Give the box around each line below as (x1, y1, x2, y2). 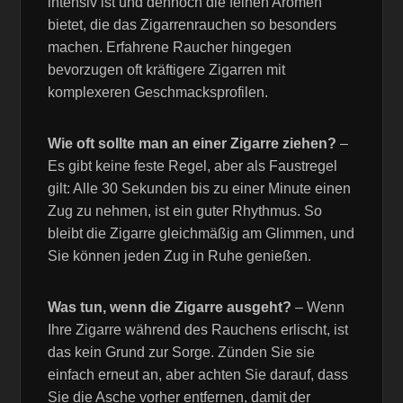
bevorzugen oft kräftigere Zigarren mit (48, 62, 286, 78)
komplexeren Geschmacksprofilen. (48, 85, 269, 101)
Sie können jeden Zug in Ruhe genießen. (48, 248, 312, 264)
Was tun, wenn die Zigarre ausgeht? (48, 300, 292, 316)
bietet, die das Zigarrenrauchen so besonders (48, 17, 337, 33)
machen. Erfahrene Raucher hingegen (48, 40, 292, 56)
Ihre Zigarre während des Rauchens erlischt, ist (48, 322, 349, 338)
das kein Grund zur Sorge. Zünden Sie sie (48, 345, 316, 361)
